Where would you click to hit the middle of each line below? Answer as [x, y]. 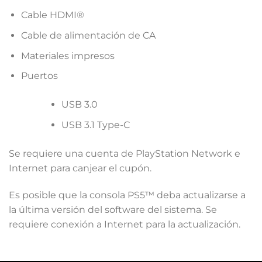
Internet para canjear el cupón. [80, 168]
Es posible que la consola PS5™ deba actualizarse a [127, 195]
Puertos [39, 76]
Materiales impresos [68, 56]
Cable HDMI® [52, 15]
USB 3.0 [79, 105]
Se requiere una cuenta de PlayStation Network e [125, 153]
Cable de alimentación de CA [88, 35]
